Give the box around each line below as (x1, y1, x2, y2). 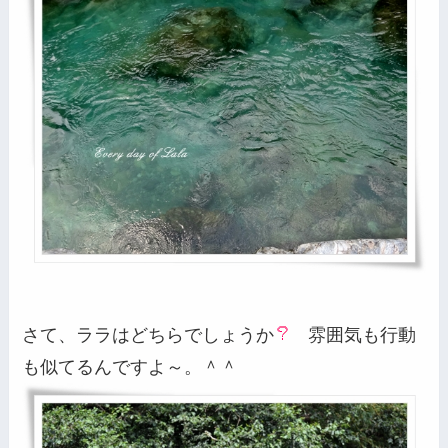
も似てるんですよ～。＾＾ (22, 356, 239, 377)
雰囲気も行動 (290, 324, 417, 345)
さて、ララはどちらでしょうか (22, 324, 275, 345)
